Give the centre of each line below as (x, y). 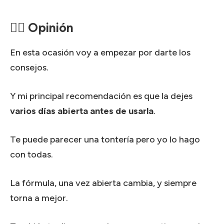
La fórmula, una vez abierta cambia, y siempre (103, 183)
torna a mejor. (39, 198)
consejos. (29, 67)
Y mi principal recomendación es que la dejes (101, 96)
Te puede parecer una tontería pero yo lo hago (105, 139)
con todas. (31, 154)
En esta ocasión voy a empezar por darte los (100, 52)
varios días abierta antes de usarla (82, 111)
